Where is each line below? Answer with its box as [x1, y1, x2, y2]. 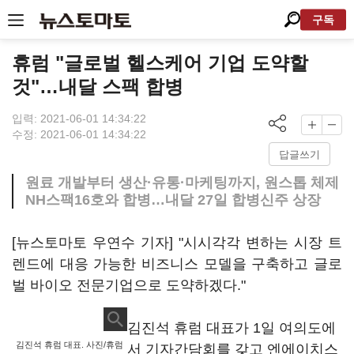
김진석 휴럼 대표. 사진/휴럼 [16, 340, 123, 349]
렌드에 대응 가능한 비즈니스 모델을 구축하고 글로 [12, 256, 342, 272]
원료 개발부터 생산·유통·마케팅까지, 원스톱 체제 [25, 175, 339, 190]
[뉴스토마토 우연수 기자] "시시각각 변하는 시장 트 [12, 235, 342, 250]
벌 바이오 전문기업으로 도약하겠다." [12, 277, 246, 293]
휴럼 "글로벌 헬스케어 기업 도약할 [12, 52, 308, 73]
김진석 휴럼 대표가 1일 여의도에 [127, 320, 336, 336]
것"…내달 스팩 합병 [12, 76, 183, 97]
